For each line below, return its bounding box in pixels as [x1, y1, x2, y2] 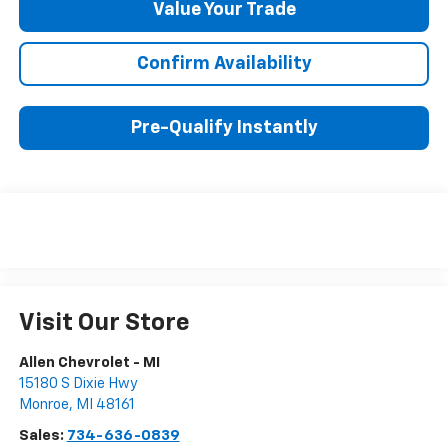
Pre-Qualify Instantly [130, 118, 318, 137]
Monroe [18, 397, 69, 413]
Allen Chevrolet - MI [18, 355, 160, 371]
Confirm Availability [136, 54, 312, 73]
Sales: [18, 428, 67, 444]
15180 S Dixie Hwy [18, 376, 138, 392]
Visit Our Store [18, 311, 190, 336]
